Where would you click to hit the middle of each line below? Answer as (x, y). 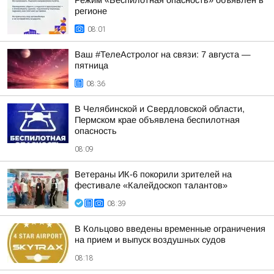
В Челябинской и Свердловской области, (160, 109)
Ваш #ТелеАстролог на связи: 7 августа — (163, 54)
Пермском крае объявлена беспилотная (157, 120)
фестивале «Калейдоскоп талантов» (151, 185)
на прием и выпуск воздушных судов (150, 240)
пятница (91, 65)
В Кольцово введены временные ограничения (170, 229)
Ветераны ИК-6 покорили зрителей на (153, 174)
